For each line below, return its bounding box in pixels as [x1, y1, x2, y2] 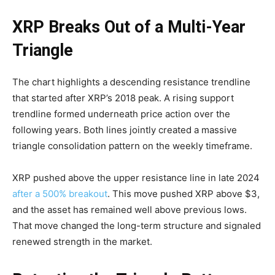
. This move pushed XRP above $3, [107, 188, 260, 200]
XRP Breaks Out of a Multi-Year [12, 17, 246, 37]
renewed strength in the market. [12, 236, 152, 248]
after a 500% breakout [12, 188, 107, 200]
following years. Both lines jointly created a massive [12, 124, 237, 136]
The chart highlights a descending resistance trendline [12, 76, 250, 88]
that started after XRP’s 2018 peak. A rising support [12, 92, 234, 104]
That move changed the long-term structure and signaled [12, 220, 261, 232]
